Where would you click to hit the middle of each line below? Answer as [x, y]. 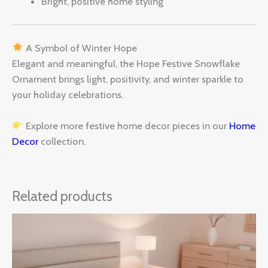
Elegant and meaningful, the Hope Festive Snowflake [126, 63]
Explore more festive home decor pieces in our [126, 126]
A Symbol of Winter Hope [80, 48]
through [99, 253]
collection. [62, 141]
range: [96, 230]
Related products [62, 196]
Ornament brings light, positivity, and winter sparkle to [128, 79]
